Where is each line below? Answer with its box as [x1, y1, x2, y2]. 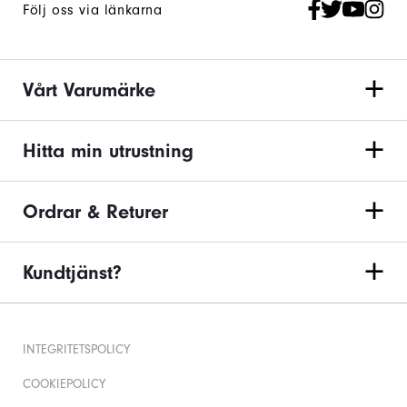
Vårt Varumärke [23, 78, 155, 103]
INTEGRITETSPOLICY [23, 342, 130, 358]
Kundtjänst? [23, 261, 122, 285]
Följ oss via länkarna [23, 2, 163, 19]
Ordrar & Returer [23, 200, 168, 224]
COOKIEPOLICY [23, 377, 105, 392]
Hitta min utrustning [23, 139, 194, 164]
